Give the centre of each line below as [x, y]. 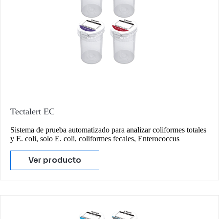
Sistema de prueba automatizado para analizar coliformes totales [108, 130]
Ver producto [55, 160]
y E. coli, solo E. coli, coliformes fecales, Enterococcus [95, 138]
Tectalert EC [33, 111]
